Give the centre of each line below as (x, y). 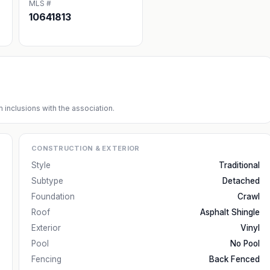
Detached (241, 181)
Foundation (53, 196)
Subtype (47, 181)
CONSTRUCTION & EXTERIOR (86, 148)
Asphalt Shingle (230, 212)
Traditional (239, 165)
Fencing (46, 259)
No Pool (245, 243)
